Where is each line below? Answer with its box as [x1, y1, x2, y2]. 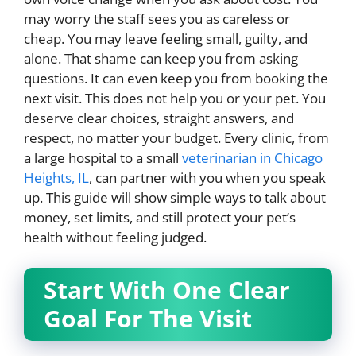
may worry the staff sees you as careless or [24, 10, 290, 29]
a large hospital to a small [24, 149, 182, 168]
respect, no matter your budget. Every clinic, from [24, 129, 329, 148]
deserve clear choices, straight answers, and [24, 109, 294, 128]
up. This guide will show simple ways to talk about [24, 188, 326, 207]
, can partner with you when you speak [89, 168, 326, 188]
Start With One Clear [44, 273, 290, 306]
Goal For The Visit [44, 301, 252, 335]
